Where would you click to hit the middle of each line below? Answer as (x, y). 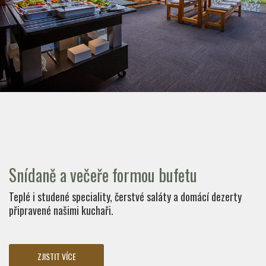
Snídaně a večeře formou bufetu (103, 175)
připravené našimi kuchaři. (61, 210)
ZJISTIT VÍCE (56, 256)
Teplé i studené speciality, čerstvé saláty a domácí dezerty (125, 196)
